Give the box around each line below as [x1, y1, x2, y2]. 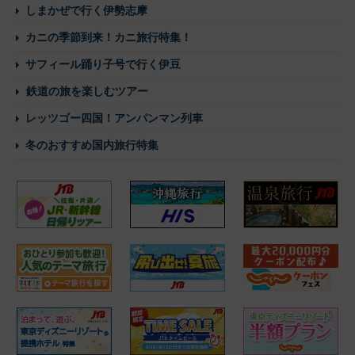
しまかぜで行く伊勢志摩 [25, 3, 147, 17]
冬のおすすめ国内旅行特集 [25, 138, 158, 151]
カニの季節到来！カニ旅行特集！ [25, 30, 192, 44]
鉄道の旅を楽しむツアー [26, 84, 148, 97]
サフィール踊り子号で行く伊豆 [25, 57, 181, 71]
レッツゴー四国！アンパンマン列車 [25, 111, 203, 124]
